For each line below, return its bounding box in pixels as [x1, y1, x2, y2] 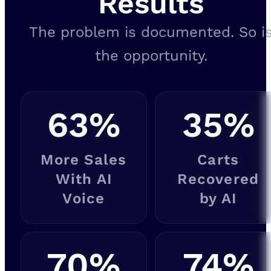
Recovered [177, 170, 260, 188]
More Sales [41, 151, 127, 168]
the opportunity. [94, 47, 207, 65]
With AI [55, 170, 113, 188]
